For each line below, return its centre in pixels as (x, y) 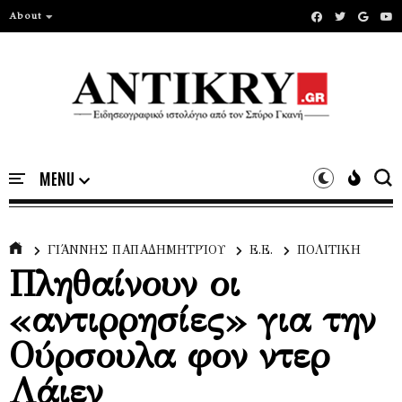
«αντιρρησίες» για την (192, 320)
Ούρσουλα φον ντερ (169, 356)
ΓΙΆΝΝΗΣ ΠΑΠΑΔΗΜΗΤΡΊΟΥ (136, 250)
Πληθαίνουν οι (124, 284)
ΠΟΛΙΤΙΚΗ (329, 250)
